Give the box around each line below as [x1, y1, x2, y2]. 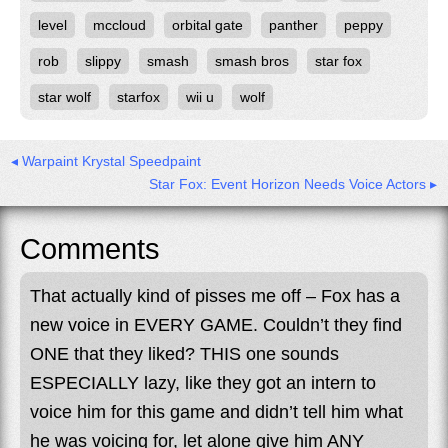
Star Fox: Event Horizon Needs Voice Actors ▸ [149, 175, 437, 192]
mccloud [93, 16, 146, 33]
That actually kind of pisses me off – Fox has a [30, 285, 400, 306]
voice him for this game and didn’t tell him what [30, 401, 403, 422]
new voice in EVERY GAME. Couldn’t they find [30, 314, 402, 335]
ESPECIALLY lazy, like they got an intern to [30, 372, 376, 393]
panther [269, 16, 318, 33]
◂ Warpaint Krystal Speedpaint [11, 152, 201, 169]
